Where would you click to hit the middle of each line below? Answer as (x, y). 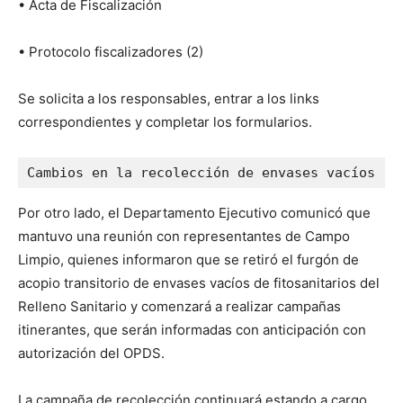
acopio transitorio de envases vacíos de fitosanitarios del (199, 282)
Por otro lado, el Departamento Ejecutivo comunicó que (194, 212)
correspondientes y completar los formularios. (165, 121)
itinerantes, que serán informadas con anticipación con (192, 329)
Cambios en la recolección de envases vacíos (201, 172)
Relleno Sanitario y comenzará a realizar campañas (179, 306)
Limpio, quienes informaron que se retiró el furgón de (188, 259)
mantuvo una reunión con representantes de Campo (184, 236)
